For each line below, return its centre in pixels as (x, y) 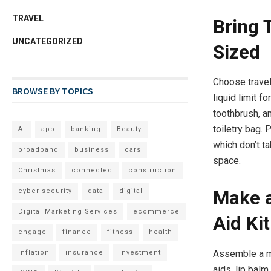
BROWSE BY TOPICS (53, 91)
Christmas (37, 170)
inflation (34, 253)
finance (77, 232)
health (161, 232)
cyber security (45, 191)
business (92, 150)
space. (227, 161)
